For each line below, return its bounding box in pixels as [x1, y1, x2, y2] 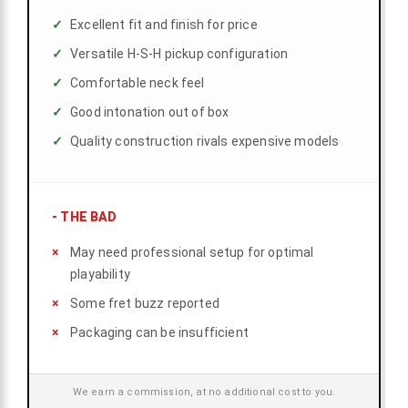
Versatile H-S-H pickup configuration [70, 46, 289, 62]
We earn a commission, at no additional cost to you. [72, 386, 336, 399]
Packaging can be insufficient [70, 325, 249, 341]
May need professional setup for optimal [70, 245, 314, 260]
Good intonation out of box [70, 105, 229, 120]
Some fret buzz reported [70, 296, 219, 311]
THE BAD [57, 209, 117, 225]
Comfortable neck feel [70, 76, 205, 91]
